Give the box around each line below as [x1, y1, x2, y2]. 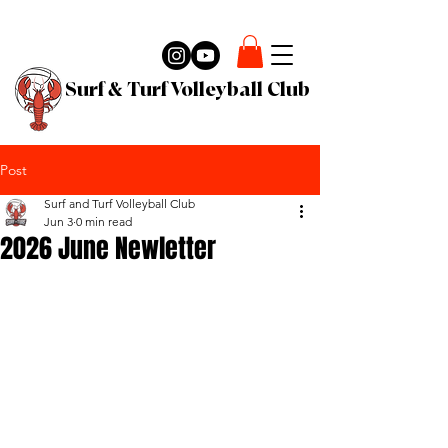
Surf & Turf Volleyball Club [65, 78, 310, 103]
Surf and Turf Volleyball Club [44, 196, 195, 212]
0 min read [76, 214, 132, 230]
